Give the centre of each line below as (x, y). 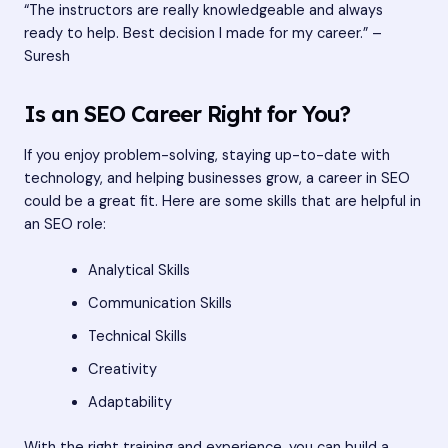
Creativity (122, 369)
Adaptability (129, 402)
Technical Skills (137, 336)
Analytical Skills (138, 270)
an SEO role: (65, 224)
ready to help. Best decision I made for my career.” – (203, 34)
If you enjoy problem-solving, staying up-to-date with (207, 155)
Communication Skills (159, 303)
